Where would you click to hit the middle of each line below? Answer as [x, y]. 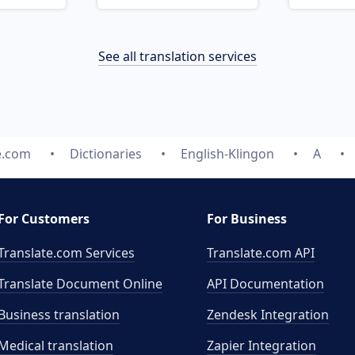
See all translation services [177, 56]
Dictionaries [105, 154]
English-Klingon [227, 154]
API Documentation [265, 284]
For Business [247, 219]
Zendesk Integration [268, 315]
